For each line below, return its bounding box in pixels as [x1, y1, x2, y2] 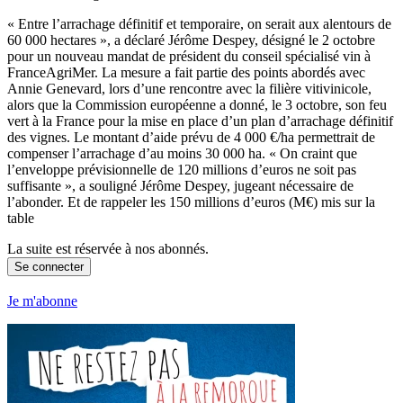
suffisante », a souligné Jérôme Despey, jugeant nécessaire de [7, 178, 354, 194]
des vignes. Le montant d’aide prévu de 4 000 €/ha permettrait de [7, 130, 375, 146]
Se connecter [14, 260, 84, 274]
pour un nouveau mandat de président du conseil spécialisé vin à [7, 49, 371, 65]
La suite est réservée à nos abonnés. [7, 241, 209, 257]
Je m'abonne [7, 292, 77, 309]
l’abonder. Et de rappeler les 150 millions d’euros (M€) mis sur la [7, 194, 375, 210]
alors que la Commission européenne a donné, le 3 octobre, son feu [7, 97, 387, 113]
